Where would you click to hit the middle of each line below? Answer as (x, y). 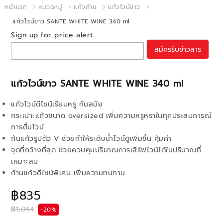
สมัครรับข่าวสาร (177, 49)
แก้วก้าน (85, 7)
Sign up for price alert (52, 35)
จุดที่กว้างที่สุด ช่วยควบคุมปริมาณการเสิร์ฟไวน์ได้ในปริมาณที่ (106, 150)
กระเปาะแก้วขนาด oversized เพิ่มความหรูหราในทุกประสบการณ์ (111, 116)
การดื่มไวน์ (27, 127)
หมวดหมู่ (50, 7)
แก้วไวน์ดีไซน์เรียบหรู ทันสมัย (57, 104)
